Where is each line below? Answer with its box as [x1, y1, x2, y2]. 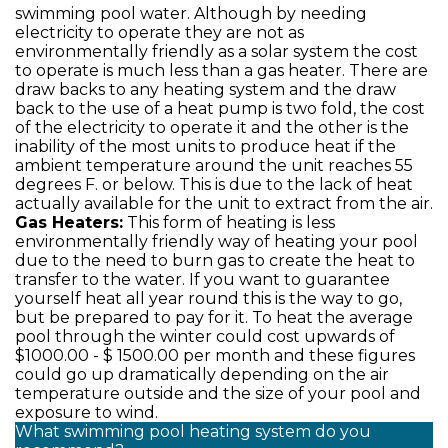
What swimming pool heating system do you [15, 422, 371, 441]
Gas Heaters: [15, 213, 123, 232]
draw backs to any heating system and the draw [15, 80, 396, 99]
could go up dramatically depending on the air [15, 365, 389, 384]
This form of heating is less [123, 213, 335, 232]
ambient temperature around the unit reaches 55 [15, 156, 413, 175]
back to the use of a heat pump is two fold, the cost [15, 99, 425, 118]
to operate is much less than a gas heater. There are [15, 61, 428, 80]
